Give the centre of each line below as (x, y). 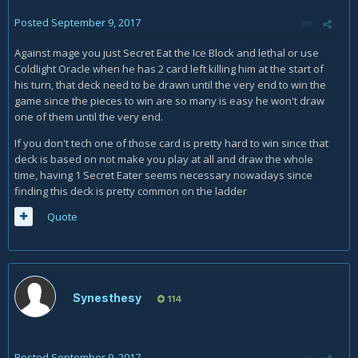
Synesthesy (107, 298)
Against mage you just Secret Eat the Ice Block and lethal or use (167, 53)
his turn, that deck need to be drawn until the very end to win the (170, 85)
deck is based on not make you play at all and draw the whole (164, 159)
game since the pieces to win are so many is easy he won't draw (169, 101)
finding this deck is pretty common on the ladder (131, 191)
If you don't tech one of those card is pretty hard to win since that (171, 143)
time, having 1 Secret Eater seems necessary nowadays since (163, 175)
